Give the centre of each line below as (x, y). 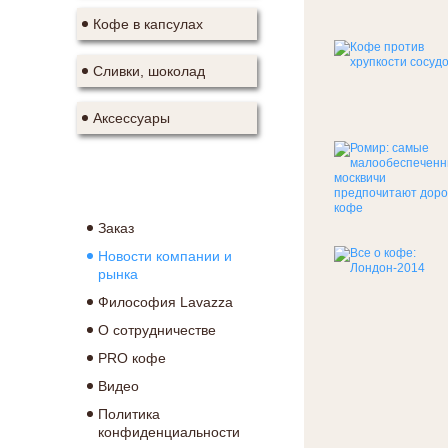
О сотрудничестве (157, 330)
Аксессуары (131, 118)
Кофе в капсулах (148, 24)
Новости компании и (165, 256)
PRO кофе (132, 358)
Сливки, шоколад (149, 71)
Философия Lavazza (165, 302)
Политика (129, 414)
